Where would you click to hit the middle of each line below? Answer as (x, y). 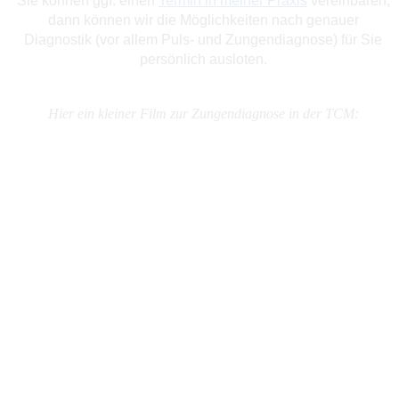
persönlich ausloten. (203, 59)
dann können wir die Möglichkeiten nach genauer (203, 20)
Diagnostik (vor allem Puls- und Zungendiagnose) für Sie (204, 39)
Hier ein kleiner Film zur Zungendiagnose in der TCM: (203, 113)
